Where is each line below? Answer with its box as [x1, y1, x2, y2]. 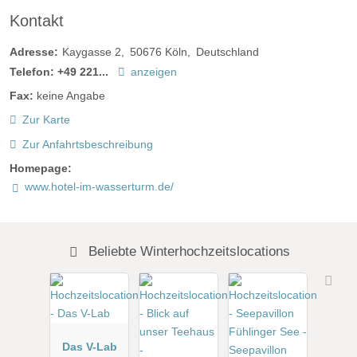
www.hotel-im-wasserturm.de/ [24, 179, 174, 193]
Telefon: [10, 65, 54, 79]
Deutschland [196, 45, 259, 59]
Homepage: [10, 161, 72, 175]
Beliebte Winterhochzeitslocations [84, 242, 291, 259]
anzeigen [130, 65, 177, 79]
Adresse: [10, 45, 58, 59]
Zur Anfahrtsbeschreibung [22, 137, 153, 151]
